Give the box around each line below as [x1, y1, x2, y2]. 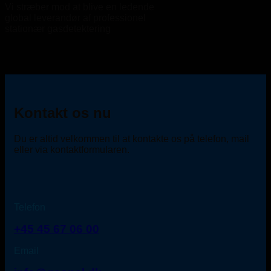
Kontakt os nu [14, 104, 111, 121]
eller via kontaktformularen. [14, 144, 129, 155]
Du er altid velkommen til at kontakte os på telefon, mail [14, 133, 249, 144]
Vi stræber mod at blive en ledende [5, 1, 154, 12]
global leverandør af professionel [5, 12, 146, 23]
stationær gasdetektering [5, 23, 111, 34]
